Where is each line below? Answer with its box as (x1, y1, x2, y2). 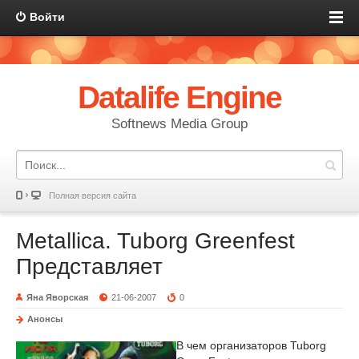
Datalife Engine (77, 80, 282, 115)
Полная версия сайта (49, 191, 136, 200)
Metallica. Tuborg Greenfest (16, 228, 295, 253)
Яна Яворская (26, 292, 88, 302)
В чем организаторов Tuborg (176, 339, 326, 352)
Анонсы (27, 314, 63, 324)
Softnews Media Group (111, 116, 248, 131)
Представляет (16, 254, 163, 279)
